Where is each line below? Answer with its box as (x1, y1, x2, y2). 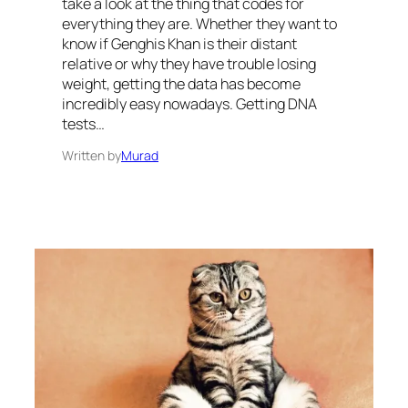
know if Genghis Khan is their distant (62, 34, 297, 55)
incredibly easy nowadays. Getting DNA (62, 94, 317, 115)
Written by (62, 147, 121, 165)
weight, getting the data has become (62, 74, 301, 95)
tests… (62, 114, 105, 135)
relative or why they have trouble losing (62, 54, 316, 75)
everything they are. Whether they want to (62, 14, 337, 35)
